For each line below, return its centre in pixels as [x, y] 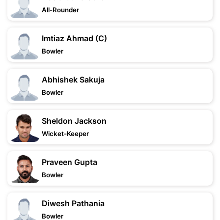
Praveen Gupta [69, 162]
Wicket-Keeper [65, 134]
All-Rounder [60, 10]
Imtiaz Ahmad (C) [74, 38]
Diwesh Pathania [73, 203]
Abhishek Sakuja [73, 80]
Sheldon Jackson [74, 121]
